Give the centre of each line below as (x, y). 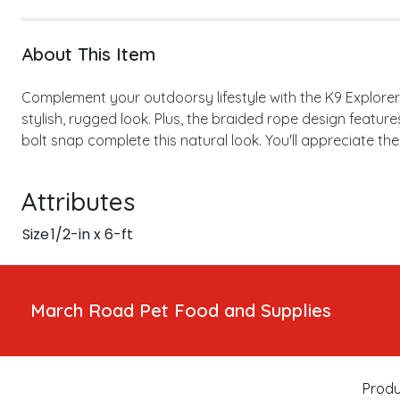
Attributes (78, 201)
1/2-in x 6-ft (92, 234)
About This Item (88, 54)
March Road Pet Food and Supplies (181, 310)
